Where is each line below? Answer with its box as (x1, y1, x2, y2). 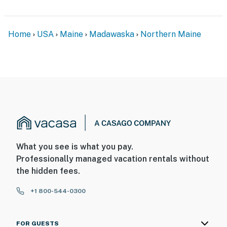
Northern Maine (140, 29, 201, 39)
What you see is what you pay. (16, 142, 133, 152)
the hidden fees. (16, 166, 80, 176)
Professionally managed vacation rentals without (16, 154, 209, 164)
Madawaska (89, 29, 134, 39)
